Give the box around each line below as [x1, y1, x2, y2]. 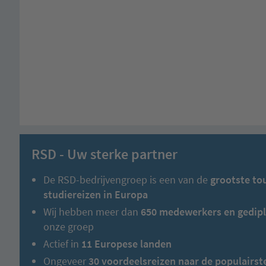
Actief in [43, 236, 81, 251]
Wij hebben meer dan [43, 204, 141, 218]
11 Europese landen [81, 236, 172, 251]
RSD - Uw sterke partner [31, 144, 178, 163]
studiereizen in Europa [43, 187, 148, 201]
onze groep [43, 219, 94, 233]
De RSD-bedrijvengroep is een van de [43, 172, 210, 186]
